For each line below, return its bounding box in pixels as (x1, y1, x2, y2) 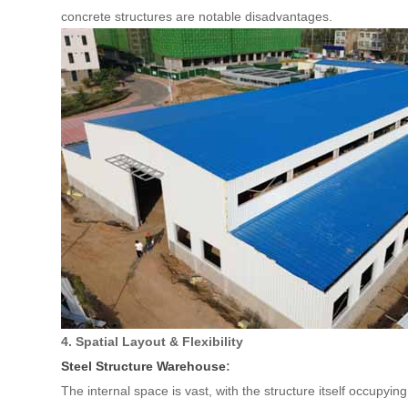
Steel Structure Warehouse (61, 359, 227, 373)
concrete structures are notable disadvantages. (61, 9, 333, 24)
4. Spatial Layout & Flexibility (61, 334, 244, 349)
